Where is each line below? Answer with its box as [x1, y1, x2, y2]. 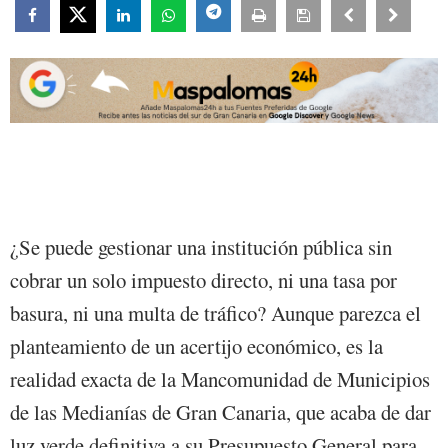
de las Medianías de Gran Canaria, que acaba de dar [10, 398, 431, 427]
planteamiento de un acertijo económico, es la [10, 332, 383, 361]
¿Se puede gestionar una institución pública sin [10, 233, 392, 262]
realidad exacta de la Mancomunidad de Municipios [10, 365, 430, 394]
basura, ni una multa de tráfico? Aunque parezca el [10, 299, 421, 328]
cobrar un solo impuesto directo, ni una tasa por [10, 266, 397, 295]
